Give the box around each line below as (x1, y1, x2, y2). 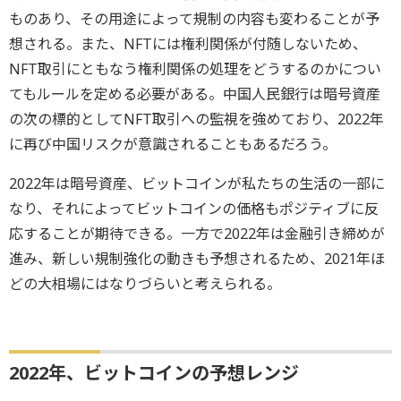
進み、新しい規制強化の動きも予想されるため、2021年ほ (9, 248, 385, 269)
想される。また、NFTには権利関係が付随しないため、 (9, 33, 367, 54)
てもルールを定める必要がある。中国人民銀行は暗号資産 (9, 83, 380, 104)
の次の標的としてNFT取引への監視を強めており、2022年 (9, 108, 384, 129)
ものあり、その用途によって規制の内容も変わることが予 (9, 8, 380, 29)
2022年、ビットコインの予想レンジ (9, 360, 299, 385)
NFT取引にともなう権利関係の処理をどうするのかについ (9, 58, 381, 79)
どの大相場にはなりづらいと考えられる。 (9, 273, 281, 294)
